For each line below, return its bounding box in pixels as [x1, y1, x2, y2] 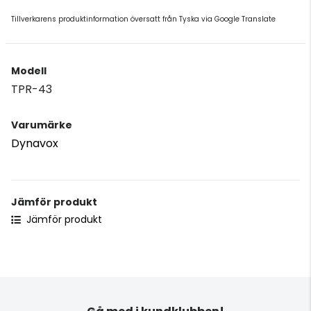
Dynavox [11, 135, 58, 151]
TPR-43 [11, 81, 52, 97]
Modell [11, 63, 47, 78]
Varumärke [11, 117, 72, 132]
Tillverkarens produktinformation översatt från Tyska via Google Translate [11, 13, 276, 24]
